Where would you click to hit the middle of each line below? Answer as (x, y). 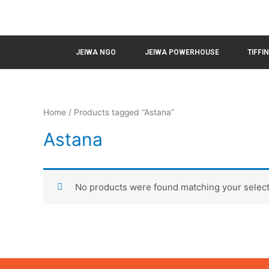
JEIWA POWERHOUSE (182, 53)
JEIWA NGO (95, 53)
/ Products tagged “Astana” (120, 113)
